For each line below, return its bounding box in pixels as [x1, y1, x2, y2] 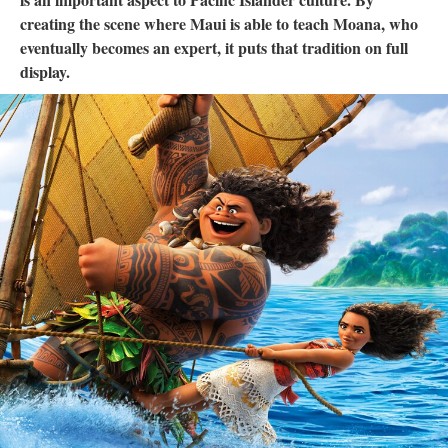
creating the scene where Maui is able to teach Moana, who [20, 12, 418, 35]
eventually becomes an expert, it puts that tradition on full [20, 36, 408, 59]
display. [20, 60, 70, 83]
